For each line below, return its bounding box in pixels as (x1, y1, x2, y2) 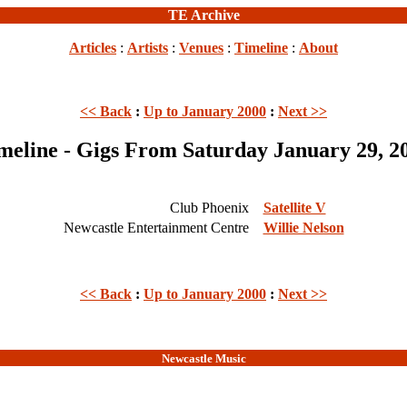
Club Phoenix (169, 199, 253, 215)
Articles (69, 40, 116, 55)
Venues (179, 40, 223, 55)
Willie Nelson (263, 219, 344, 235)
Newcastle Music (161, 352, 246, 365)
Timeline (234, 40, 288, 55)
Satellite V (263, 199, 326, 215)
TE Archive (167, 7, 240, 23)
